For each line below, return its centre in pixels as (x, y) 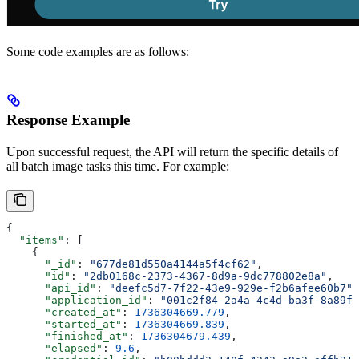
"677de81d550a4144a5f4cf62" (173, 264)
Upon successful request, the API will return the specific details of (172, 151)
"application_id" (77, 300)
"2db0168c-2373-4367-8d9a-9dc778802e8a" (205, 276)
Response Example (68, 119)
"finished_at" (67, 336)
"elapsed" (54, 348)
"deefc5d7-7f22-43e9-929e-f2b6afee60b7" (231, 288)
